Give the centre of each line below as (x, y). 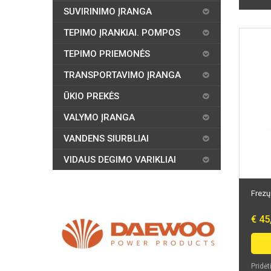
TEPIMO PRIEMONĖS (107, 54)
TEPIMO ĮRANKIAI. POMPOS (122, 33)
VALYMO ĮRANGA (99, 117)
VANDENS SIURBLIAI (106, 139)
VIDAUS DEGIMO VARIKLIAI (120, 160)
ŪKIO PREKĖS (91, 96)
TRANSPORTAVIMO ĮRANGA (122, 75)
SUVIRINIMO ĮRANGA (108, 11)
